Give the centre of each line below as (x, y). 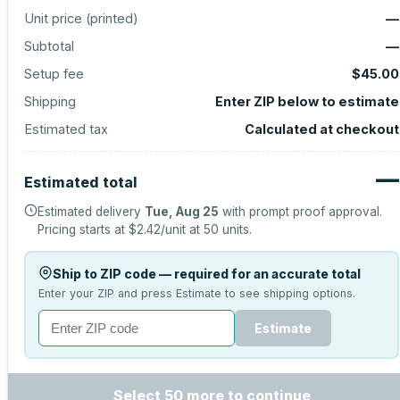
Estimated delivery (91, 212)
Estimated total (81, 182)
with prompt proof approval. (300, 212)
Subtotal (49, 46)
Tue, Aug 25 (182, 212)
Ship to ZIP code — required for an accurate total (206, 273)
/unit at (182, 229)
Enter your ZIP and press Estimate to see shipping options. (196, 293)
